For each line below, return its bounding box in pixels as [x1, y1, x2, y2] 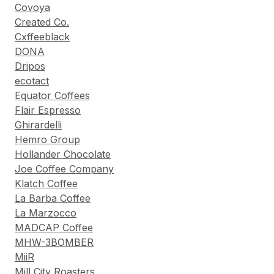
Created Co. [15, 16, 69, 29]
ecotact [15, 75, 49, 87]
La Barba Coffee [15, 192, 91, 205]
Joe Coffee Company [15, 163, 114, 176]
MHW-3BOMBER [15, 236, 94, 249]
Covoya [15, 1, 50, 14]
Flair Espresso [15, 104, 81, 117]
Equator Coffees [15, 89, 90, 102]
